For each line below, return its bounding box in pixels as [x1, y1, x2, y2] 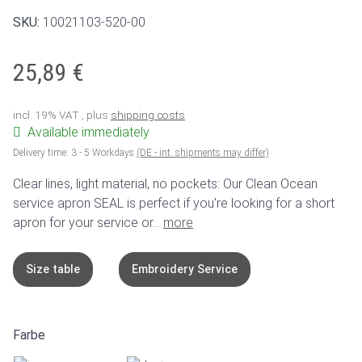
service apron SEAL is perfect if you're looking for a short [13, 195, 335, 211]
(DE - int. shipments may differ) [137, 146, 269, 158]
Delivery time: [13, 146, 71, 158]
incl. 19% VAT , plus [13, 107, 111, 121]
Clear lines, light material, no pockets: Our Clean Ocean [13, 175, 318, 192]
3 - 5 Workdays [71, 146, 137, 158]
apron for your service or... [13, 214, 163, 230]
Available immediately [27, 124, 149, 140]
